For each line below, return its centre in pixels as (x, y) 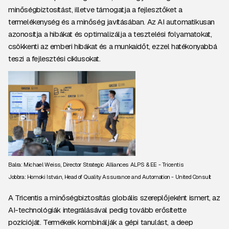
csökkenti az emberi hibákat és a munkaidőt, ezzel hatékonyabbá (113, 46)
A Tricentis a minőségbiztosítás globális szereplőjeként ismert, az (114, 198)
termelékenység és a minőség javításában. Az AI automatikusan (112, 22)
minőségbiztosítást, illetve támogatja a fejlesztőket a (95, 9)
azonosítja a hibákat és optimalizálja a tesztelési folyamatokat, (110, 34)
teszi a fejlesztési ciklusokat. (54, 59)
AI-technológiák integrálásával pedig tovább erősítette (97, 210)
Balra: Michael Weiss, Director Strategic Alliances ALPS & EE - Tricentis (96, 165)
